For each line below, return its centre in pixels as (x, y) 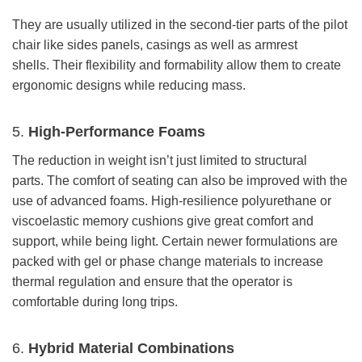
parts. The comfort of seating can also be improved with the (180, 180)
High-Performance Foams (117, 131)
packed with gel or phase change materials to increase (168, 261)
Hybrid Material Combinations (131, 348)
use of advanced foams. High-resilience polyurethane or (172, 200)
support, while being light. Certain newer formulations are (175, 241)
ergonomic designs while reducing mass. (129, 85)
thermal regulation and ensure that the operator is (152, 281)
